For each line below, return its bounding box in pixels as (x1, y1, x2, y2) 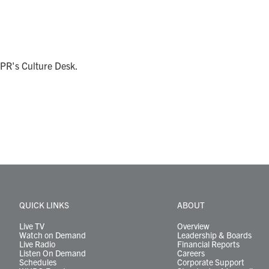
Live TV (19, 220, 44, 231)
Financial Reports (177, 238, 240, 249)
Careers (177, 247, 205, 258)
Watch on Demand (19, 229, 86, 240)
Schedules (19, 256, 56, 267)
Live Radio (19, 238, 55, 249)
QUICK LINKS (19, 199, 69, 210)
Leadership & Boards (177, 229, 252, 240)
